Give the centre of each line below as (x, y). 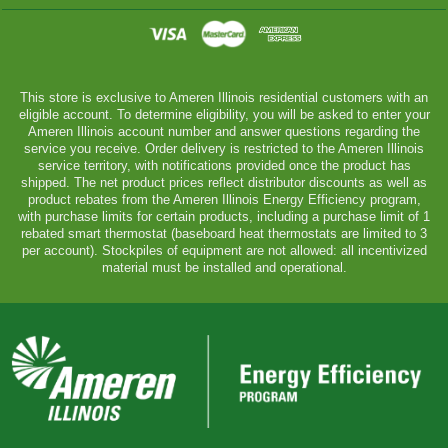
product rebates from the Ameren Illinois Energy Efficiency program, (224, 199)
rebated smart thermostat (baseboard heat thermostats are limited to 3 (224, 233)
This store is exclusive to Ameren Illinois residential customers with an (224, 97)
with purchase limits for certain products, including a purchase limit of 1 (224, 216)
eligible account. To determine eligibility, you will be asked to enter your (224, 114)
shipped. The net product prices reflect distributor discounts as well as (224, 182)
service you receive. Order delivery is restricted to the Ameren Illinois (224, 148)
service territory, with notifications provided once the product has (224, 165)
